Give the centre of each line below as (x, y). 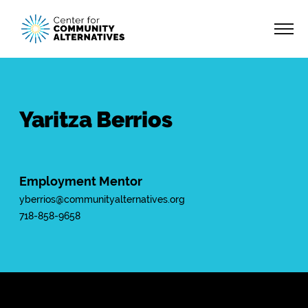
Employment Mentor (81, 181)
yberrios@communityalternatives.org (102, 199)
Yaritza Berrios (96, 119)
